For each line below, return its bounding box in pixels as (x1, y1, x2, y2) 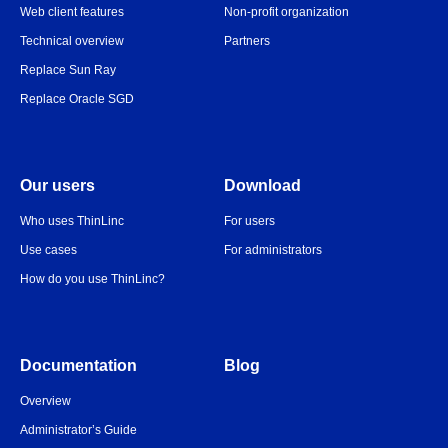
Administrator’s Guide (20, 423, 137, 437)
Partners (224, 34, 270, 48)
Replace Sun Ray (20, 63, 116, 77)
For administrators (224, 243, 322, 257)
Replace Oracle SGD (20, 92, 134, 106)
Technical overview (20, 34, 124, 48)
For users (224, 214, 275, 228)
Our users (20, 177, 95, 194)
